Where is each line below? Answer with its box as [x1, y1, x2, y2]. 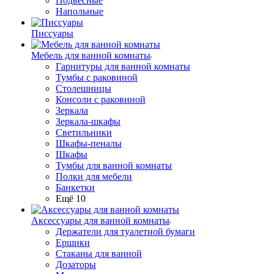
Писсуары [31, 28, 73, 39]
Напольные [56, 6, 103, 17]
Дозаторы [56, 259, 96, 270]
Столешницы [56, 83, 111, 94]
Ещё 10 [56, 193, 86, 204]
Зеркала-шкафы [56, 116, 120, 127]
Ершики [56, 237, 90, 248]
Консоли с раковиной [56, 94, 146, 105]
